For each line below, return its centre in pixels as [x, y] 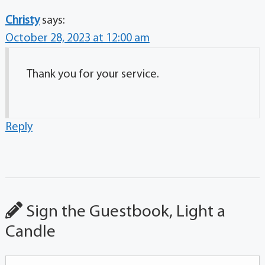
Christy [22, 21]
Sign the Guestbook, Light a [124, 212]
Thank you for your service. [93, 75]
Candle [30, 232]
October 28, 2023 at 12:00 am [77, 38]
